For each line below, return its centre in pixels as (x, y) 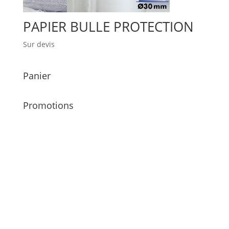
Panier (37, 76)
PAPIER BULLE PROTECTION (108, 27)
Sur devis (39, 44)
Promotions (48, 106)
